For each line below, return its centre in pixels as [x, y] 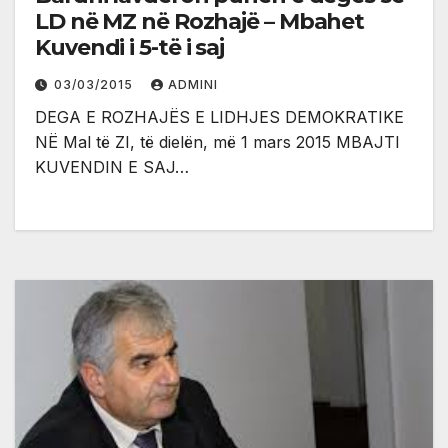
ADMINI [193, 84]
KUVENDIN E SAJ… [112, 166]
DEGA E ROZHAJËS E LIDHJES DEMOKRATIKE [219, 116]
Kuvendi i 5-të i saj [129, 47]
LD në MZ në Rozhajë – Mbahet [200, 21]
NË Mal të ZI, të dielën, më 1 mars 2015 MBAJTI [217, 141]
